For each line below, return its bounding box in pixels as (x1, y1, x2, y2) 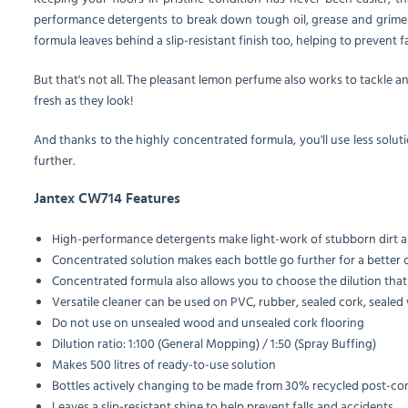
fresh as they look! (33, 90, 134, 110)
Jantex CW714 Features (33, 191, 180, 207)
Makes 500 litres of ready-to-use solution (51, 354, 276, 374)
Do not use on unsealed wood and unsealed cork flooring (51, 312, 364, 332)
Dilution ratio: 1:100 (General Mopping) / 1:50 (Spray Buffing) (51, 333, 376, 353)
